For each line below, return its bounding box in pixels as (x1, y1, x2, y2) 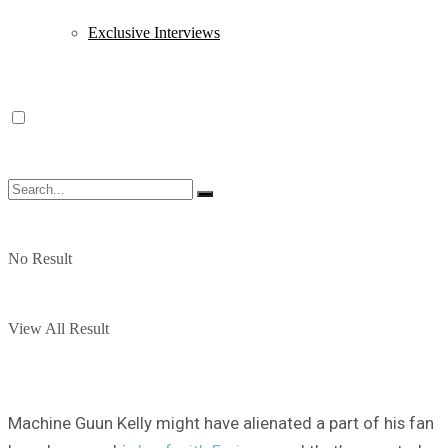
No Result (8, 250, 72, 267)
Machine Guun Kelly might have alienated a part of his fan (8, 413, 434, 434)
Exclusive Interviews (88, 24, 220, 41)
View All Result (8, 320, 109, 337)
